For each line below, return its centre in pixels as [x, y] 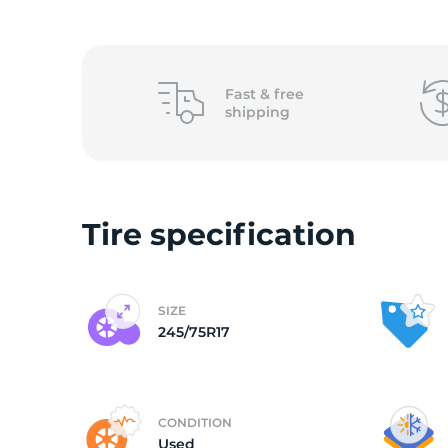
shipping [257, 112]
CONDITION [195, 422]
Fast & [249, 94]
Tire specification [219, 234]
